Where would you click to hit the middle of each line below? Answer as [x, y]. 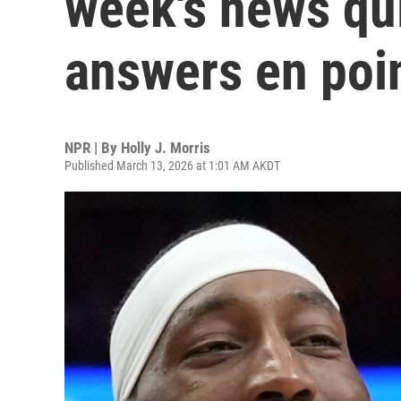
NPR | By [93, 148]
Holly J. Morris [166, 148]
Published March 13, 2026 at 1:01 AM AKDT [172, 166]
